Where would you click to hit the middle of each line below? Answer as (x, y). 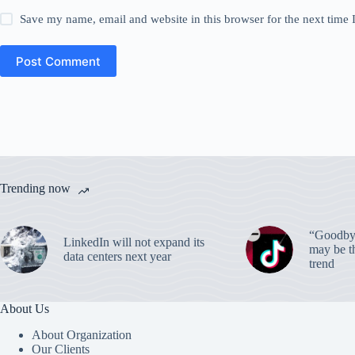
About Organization (82, 334)
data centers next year (117, 256)
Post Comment (58, 61)
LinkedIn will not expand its (134, 242)
